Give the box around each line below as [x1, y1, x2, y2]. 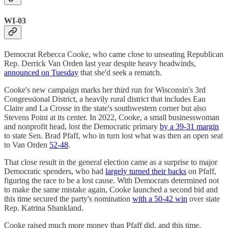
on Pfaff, [186, 166, 216, 176]
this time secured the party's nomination [4, 194, 132, 203]
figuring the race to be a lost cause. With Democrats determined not [4, 176, 219, 185]
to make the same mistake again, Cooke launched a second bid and [4, 185, 218, 194]
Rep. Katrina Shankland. [4, 203, 83, 212]
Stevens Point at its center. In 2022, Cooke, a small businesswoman [4, 112, 219, 122]
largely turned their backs [105, 166, 186, 176]
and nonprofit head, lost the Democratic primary [4, 122, 160, 131]
